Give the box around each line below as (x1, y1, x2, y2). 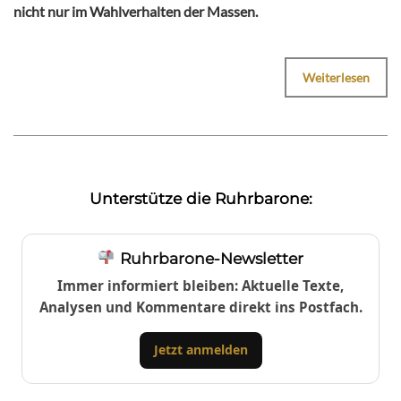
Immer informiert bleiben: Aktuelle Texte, (57, 276, 344, 294)
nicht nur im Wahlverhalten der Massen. (13, 2, 258, 20)
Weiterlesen (303, 69, 370, 85)
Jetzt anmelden (153, 341, 248, 359)
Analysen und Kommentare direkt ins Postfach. (38, 297, 363, 316)
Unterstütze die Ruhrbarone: (89, 188, 312, 208)
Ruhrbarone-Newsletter (115, 248, 303, 268)
